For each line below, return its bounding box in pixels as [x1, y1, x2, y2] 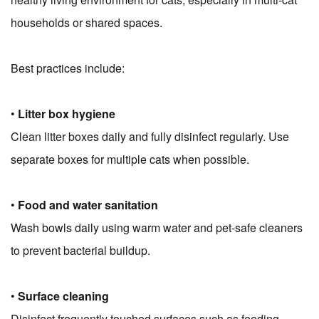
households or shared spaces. [11, 14, 162, 31]
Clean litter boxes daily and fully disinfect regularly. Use [11, 128, 289, 145]
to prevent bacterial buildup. [11, 242, 150, 259]
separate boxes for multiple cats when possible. [11, 151, 249, 168]
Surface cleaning [18, 288, 109, 305]
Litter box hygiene [18, 105, 115, 122]
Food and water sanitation [18, 197, 158, 214]
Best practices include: [11, 60, 125, 77]
